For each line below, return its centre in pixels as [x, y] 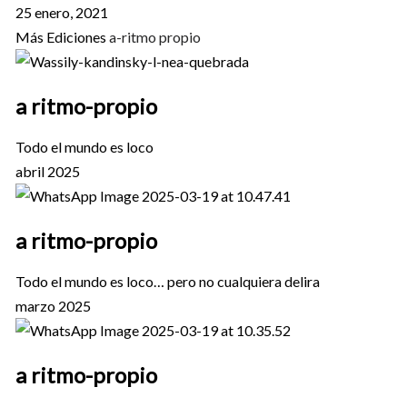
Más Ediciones [62, 36]
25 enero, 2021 [61, 12]
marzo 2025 [53, 305]
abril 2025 [47, 171]
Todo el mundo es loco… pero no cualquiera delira [167, 281]
